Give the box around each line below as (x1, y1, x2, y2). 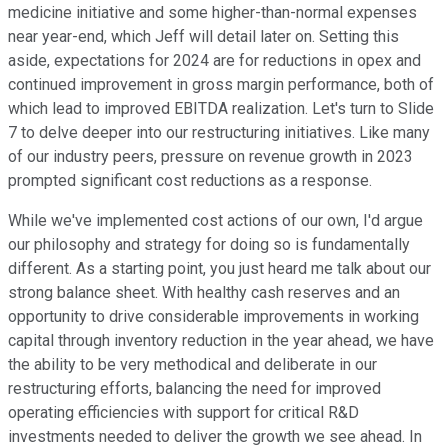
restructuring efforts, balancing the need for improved (8, 379, 381, 399)
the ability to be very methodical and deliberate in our (8, 355, 377, 375)
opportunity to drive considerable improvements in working (8, 307, 419, 327)
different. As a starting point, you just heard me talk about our (8, 259, 431, 279)
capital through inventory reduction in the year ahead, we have (8, 331, 434, 351)
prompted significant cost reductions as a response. (8, 171, 372, 191)
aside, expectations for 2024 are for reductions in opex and (8, 51, 421, 71)
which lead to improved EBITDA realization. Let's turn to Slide (8, 99, 434, 119)
